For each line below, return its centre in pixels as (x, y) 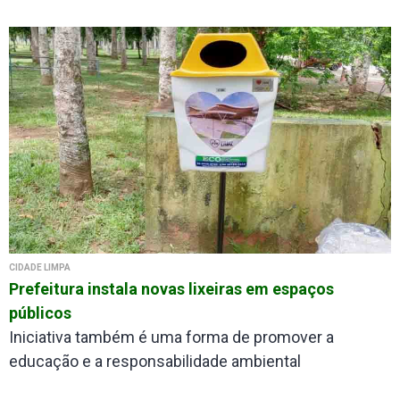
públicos (40, 312)
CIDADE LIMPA (40, 267)
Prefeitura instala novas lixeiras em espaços (171, 288)
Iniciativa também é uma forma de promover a (171, 337)
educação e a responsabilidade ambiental (155, 361)
